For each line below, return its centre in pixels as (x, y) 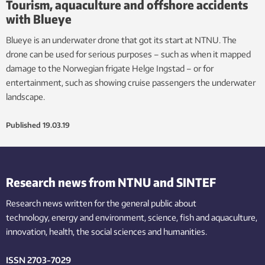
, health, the (67, 231)
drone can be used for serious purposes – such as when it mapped (128, 54)
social (101, 231)
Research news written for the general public (89, 203)
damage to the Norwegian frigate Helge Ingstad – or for (110, 68)
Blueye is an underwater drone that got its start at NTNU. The (121, 40)
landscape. (25, 96)
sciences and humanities (159, 231)
